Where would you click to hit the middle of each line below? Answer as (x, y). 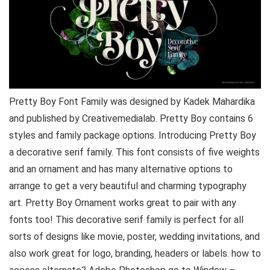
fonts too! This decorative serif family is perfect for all (126, 220)
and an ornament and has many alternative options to (121, 169)
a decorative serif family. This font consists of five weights (134, 152)
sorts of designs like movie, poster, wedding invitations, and (134, 237)
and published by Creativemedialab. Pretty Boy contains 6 (131, 118)
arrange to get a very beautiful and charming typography (128, 186)
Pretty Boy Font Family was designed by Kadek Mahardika (132, 102)
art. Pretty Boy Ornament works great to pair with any (123, 203)
